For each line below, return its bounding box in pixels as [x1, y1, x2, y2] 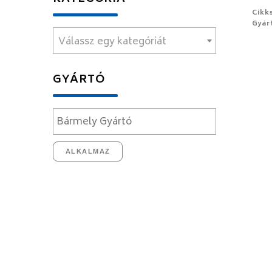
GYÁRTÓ [53, 70, 105, 90]
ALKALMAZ [66, 148, 110, 155]
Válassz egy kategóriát [58, 33, 166, 50]
